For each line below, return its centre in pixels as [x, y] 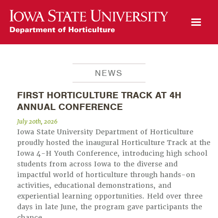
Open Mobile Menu [194, 18]
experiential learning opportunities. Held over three [110, 196]
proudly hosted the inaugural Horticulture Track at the [114, 143]
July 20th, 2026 [37, 122]
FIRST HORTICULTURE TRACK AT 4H [99, 95]
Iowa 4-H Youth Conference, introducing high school [112, 154]
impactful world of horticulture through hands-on [106, 175]
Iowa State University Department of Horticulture [105, 132]
